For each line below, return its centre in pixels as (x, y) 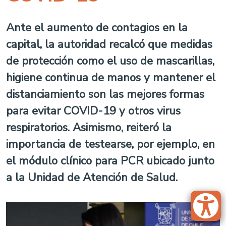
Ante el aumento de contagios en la (97, 27)
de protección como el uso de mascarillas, (110, 61)
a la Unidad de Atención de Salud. (92, 177)
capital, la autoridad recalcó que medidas (109, 44)
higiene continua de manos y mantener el (111, 77)
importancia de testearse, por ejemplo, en (110, 144)
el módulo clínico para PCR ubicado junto (110, 161)
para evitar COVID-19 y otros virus (93, 111)
